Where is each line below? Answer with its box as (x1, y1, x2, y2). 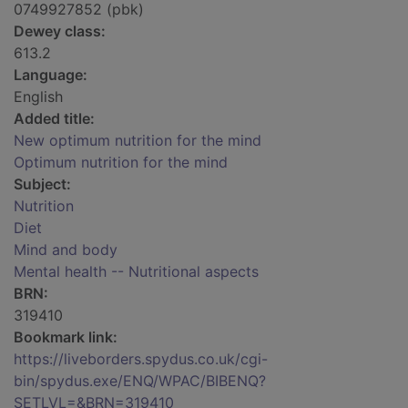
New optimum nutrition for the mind (14, 131, 261, 150)
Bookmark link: (14, 328, 117, 347)
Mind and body (14, 240, 117, 260)
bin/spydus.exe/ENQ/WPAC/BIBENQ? (14, 372, 266, 391)
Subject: (14, 175, 71, 194)
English (14, 87, 63, 107)
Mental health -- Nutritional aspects (14, 262, 259, 281)
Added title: (14, 109, 95, 128)
